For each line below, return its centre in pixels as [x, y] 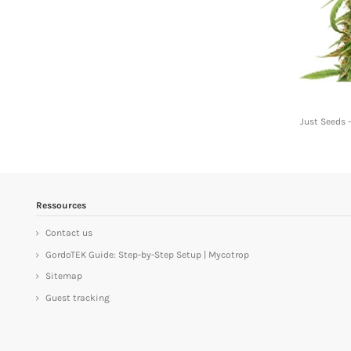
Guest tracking [78, 298]
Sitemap [64, 276]
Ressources [61, 206]
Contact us [69, 232]
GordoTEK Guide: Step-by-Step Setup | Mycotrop [147, 254]
